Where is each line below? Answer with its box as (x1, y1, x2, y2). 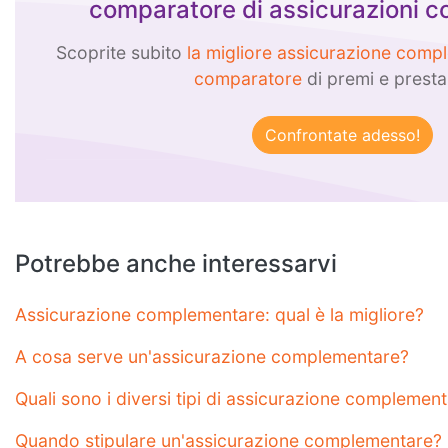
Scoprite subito (55, 41, 187, 63)
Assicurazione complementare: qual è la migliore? (15, 303, 424, 325)
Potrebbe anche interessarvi (15, 248, 337, 278)
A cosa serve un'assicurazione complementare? (15, 345, 409, 367)
